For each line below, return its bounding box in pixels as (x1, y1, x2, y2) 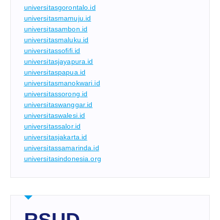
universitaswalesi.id (24, 111, 85, 120)
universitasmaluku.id (24, 36, 89, 44)
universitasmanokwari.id (24, 79, 100, 87)
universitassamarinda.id (24, 144, 99, 152)
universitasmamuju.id (24, 14, 91, 23)
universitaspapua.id (24, 68, 86, 77)
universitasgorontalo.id (24, 3, 96, 12)
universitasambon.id (24, 25, 88, 33)
